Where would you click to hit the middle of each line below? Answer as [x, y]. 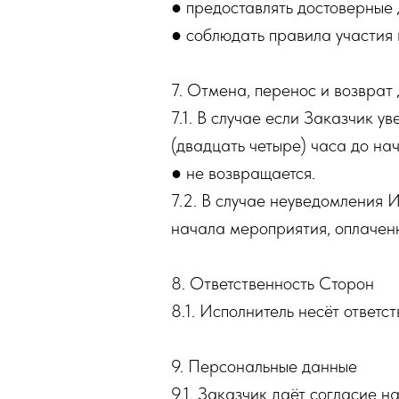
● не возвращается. [243, 173]
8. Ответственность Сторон [273, 283]
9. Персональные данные [264, 366]
